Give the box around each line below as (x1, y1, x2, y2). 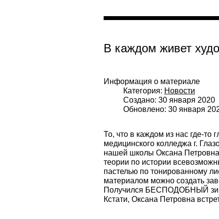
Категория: (123, 87, 164, 95)
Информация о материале (104, 77, 200, 86)
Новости (164, 87, 195, 95)
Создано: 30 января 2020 (123, 96, 215, 105)
